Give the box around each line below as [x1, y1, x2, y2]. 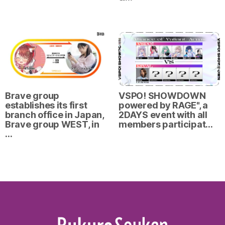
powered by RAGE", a [119, 99, 208, 110]
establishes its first [5, 99, 87, 110]
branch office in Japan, [5, 109, 104, 120]
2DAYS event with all [119, 109, 207, 120]
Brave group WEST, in [5, 119, 99, 130]
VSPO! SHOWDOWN [119, 90, 206, 101]
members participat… [119, 119, 213, 130]
